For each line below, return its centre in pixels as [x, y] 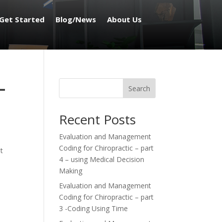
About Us [125, 19]
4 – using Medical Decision [102, 159]
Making [71, 171]
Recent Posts [98, 119]
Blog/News [76, 19]
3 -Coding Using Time [94, 208]
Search [139, 88]
